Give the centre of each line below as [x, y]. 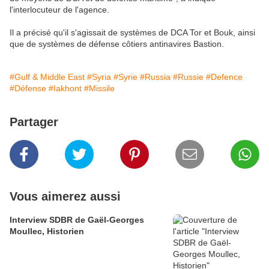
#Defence [224, 77]
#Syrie [125, 77]
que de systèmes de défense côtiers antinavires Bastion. [117, 44]
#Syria [99, 77]
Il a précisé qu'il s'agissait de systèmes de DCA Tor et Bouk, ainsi [132, 33]
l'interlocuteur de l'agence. [59, 10]
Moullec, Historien [47, 231]
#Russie [188, 77]
